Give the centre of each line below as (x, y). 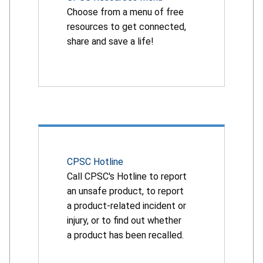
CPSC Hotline (95, 162)
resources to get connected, (127, 27)
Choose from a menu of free (125, 12)
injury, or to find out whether (124, 221)
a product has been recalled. (125, 235)
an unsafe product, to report (125, 191)
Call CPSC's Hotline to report (127, 177)
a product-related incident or (127, 206)
